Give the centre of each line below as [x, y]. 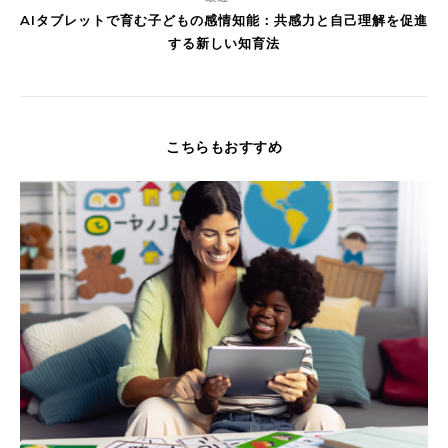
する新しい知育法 [224, 43]
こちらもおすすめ [224, 147]
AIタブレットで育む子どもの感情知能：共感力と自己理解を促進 [224, 20]
